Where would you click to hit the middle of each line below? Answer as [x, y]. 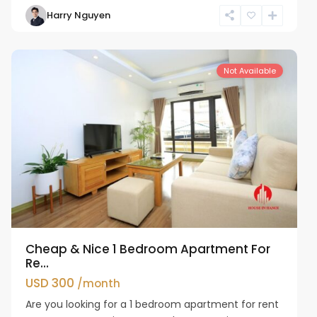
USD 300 [52, 283]
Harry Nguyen [79, 15]
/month [99, 283]
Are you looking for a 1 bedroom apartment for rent [152, 304]
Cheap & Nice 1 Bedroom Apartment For [148, 249]
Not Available [249, 70]
